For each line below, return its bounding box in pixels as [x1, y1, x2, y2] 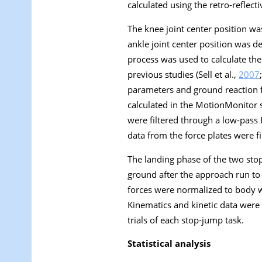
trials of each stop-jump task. [127, 213, 244, 226]
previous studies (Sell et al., [127, 68, 239, 80]
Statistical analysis [127, 237, 211, 250]
